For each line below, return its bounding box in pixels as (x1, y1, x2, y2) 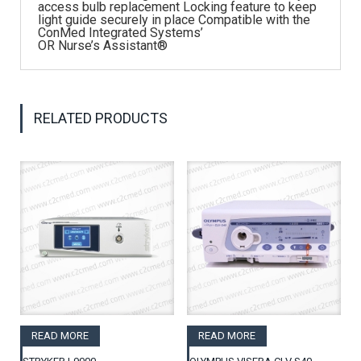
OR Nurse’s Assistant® (38, 37, 168, 53)
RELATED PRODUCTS (34, 109, 168, 127)
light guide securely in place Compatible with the (38, 11, 310, 27)
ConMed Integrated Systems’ (38, 24, 203, 40)
